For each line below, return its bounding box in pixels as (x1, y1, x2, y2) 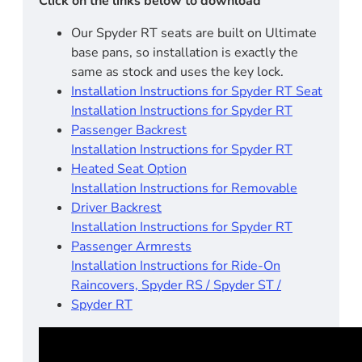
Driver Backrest (71, 198, 162, 217)
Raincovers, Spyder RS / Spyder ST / (71, 276, 281, 294)
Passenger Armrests (71, 237, 192, 255)
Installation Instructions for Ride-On (71, 256, 280, 275)
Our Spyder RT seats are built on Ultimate (71, 23, 317, 42)
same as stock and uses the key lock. (71, 62, 284, 81)
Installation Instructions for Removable (71, 179, 297, 197)
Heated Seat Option (71, 159, 187, 178)
